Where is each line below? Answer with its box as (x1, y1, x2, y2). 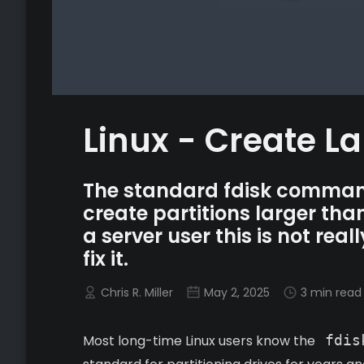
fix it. (83, 245, 128, 272)
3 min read (301, 284, 362, 301)
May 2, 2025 (204, 284, 270, 301)
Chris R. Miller (101, 284, 173, 301)
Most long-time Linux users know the (83, 331, 318, 350)
